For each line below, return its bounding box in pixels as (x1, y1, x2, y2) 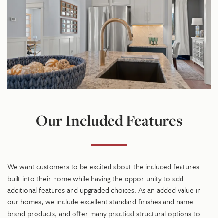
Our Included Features (36, 110, 182, 130)
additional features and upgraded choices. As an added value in (7, 184, 201, 196)
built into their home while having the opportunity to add (7, 173, 183, 184)
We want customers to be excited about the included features (7, 161, 199, 172)
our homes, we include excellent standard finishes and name (7, 196, 193, 207)
